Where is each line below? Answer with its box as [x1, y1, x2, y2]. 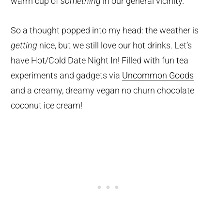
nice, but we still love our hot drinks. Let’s [37, 40, 192, 51]
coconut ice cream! [11, 100, 83, 111]
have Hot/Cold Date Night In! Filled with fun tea [11, 55, 189, 66]
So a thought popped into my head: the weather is [11, 25, 199, 36]
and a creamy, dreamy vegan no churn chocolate [11, 85, 195, 96]
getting [11, 40, 38, 51]
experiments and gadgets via [11, 70, 123, 81]
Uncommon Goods [122, 70, 194, 81]
